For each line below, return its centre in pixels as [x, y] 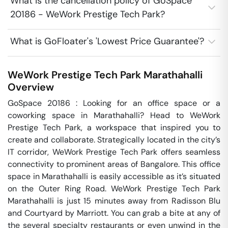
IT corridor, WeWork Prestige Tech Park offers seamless [114, 152]
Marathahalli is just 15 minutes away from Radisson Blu [114, 201]
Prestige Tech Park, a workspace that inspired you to [114, 127]
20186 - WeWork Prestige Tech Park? [88, 14]
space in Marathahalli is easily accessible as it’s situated [114, 176]
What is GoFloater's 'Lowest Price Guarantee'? [107, 41]
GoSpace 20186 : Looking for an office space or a [114, 103]
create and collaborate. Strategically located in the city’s [114, 140]
